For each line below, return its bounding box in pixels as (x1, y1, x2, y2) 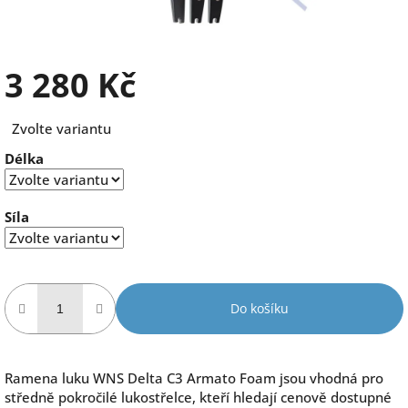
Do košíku (230, 299, 289, 317)
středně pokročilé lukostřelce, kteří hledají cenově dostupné (5, 387, 392, 406)
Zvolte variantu (12, 118, 112, 138)
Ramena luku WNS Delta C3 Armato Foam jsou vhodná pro (5, 368, 383, 387)
